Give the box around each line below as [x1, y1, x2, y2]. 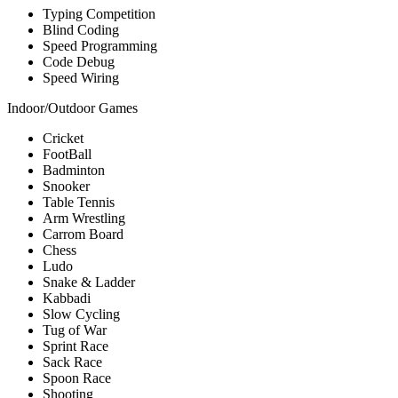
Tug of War [43, 322, 107, 338]
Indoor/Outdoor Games [7, 100, 138, 116]
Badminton [43, 163, 105, 179]
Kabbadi [43, 291, 91, 306]
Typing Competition [43, 6, 155, 22]
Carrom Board [43, 227, 123, 243]
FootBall [43, 147, 92, 163]
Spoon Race [43, 370, 111, 386]
